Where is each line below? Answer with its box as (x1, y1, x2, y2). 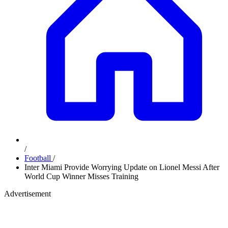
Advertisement (4, 189, 51, 198)
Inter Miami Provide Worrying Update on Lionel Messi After (24, 163, 219, 172)
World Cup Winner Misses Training (24, 172, 138, 181)
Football (24, 154, 53, 162)
